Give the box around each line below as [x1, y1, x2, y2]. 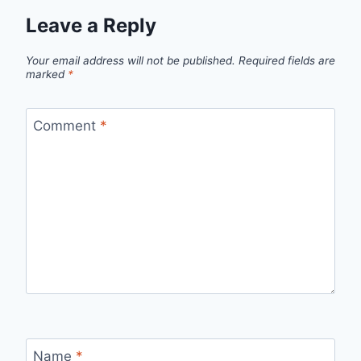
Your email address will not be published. [26, 54, 235, 68]
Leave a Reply [26, 14, 156, 38]
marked [26, 68, 68, 81]
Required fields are [239, 54, 335, 68]
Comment [32, 117, 100, 134]
